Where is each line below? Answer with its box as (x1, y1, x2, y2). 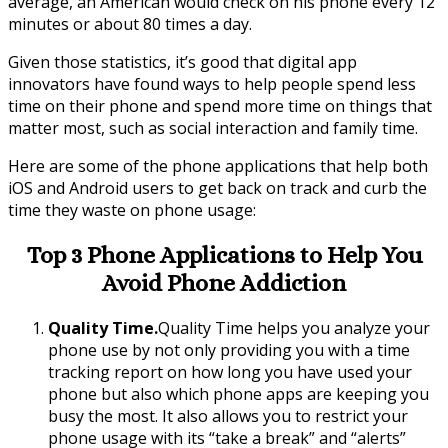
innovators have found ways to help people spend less (8, 72, 416, 95)
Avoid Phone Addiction (102, 268, 346, 297)
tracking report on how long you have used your (48, 360, 412, 383)
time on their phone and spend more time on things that (8, 94, 432, 117)
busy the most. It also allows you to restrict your (48, 404, 408, 427)
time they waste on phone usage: (8, 198, 256, 221)
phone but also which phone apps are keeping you (48, 382, 429, 405)
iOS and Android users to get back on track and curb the (8, 176, 427, 199)
